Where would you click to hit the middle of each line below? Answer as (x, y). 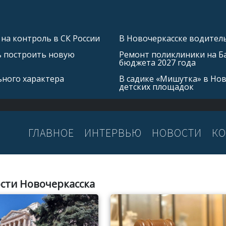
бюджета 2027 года (157, 63)
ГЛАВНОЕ (51, 132)
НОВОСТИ (177, 132)
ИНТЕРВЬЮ (113, 132)
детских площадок (156, 87)
